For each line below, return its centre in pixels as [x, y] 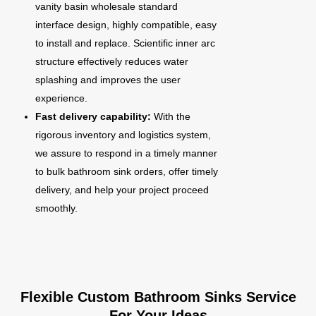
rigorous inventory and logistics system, [123, 135]
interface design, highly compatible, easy [126, 25]
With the [172, 116]
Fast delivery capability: [95, 116]
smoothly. [56, 208]
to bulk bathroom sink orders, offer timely [127, 171]
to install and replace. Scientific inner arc [125, 43]
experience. [61, 98]
